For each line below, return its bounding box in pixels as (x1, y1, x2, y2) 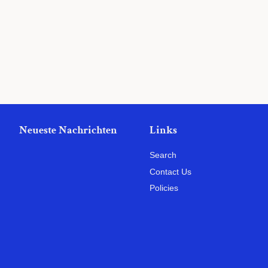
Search (150, 150, 177, 160)
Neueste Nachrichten (19, 123, 117, 137)
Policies (150, 183, 179, 193)
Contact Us (150, 166, 192, 176)
